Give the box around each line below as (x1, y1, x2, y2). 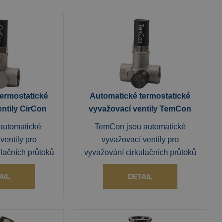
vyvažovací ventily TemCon (89, 105, 192, 113)
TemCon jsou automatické (94, 122, 186, 131)
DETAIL (127, 172, 153, 180)
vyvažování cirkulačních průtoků (84, 148, 196, 157)
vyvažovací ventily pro (101, 135, 179, 144)
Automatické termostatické (90, 92, 191, 100)
